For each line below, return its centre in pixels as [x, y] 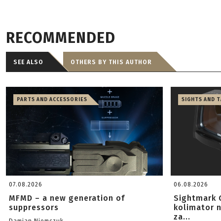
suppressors [34, 207]
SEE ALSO [28, 62]
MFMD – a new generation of [67, 198]
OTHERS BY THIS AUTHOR [111, 62]
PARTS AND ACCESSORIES [52, 100]
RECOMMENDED [61, 38]
